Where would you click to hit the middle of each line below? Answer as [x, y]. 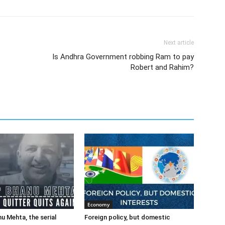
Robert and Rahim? [162, 67]
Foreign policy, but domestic [127, 217]
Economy [98, 204]
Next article [179, 43]
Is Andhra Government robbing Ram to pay [123, 57]
